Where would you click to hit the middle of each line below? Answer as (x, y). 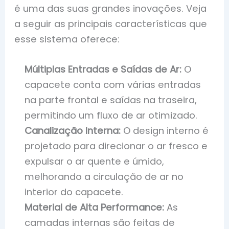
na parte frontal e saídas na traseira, (111, 100)
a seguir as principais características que (111, 24)
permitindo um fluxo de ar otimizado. (111, 116)
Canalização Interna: (73, 131)
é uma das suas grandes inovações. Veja (111, 8)
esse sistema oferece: (67, 39)
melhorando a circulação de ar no (104, 177)
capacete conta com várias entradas (113, 85)
